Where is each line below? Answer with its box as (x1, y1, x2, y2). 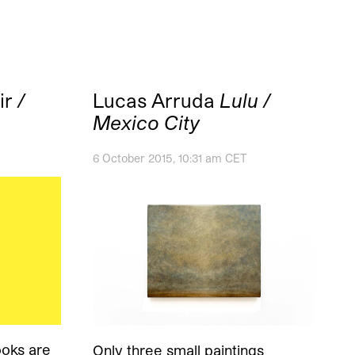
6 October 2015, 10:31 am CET (93, 151, 246, 165)
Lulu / (219, 88, 270, 112)
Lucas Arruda (93, 88, 219, 112)
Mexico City (93, 110, 200, 134)
